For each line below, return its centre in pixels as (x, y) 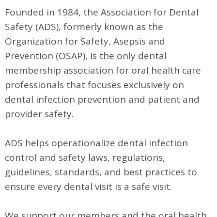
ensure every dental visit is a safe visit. (90, 186)
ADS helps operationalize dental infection (96, 143)
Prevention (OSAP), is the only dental (86, 56)
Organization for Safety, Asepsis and (85, 41)
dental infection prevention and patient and (102, 99)
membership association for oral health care (103, 70)
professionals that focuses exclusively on (94, 85)
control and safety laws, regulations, (85, 157)
